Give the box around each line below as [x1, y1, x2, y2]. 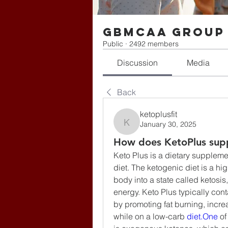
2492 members [129, 39, 179, 48]
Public [103, 39, 123, 48]
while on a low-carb [113, 211, 187, 221]
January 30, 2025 [140, 120, 196, 129]
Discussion [117, 58, 158, 68]
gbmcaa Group [103, 25, 225, 39]
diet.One [187, 211, 218, 221]
